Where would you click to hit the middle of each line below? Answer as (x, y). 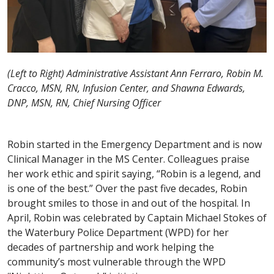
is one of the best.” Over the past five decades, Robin (127, 189)
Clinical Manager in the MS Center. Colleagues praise (128, 159)
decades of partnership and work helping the (111, 247)
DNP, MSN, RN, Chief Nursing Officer (84, 103)
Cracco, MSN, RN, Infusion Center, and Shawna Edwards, (126, 88)
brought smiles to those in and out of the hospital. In (129, 203)
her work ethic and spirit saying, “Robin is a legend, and (134, 174)
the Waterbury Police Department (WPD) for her (118, 233)
